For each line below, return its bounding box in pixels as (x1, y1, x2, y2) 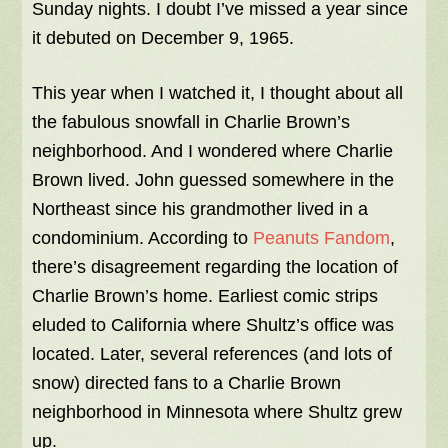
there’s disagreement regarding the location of (32, 257, 399, 278)
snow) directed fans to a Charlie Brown (32, 373, 342, 394)
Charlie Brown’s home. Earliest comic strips (32, 286, 379, 307)
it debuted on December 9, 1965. (32, 28, 295, 49)
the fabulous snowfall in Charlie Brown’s (32, 112, 351, 133)
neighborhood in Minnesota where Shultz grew (32, 402, 403, 423)
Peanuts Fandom (253, 228, 391, 249)
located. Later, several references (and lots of (32, 344, 393, 365)
